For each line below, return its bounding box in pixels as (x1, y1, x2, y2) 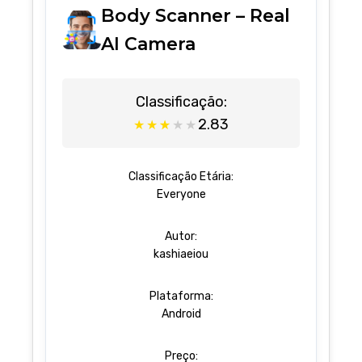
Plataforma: (149, 289, 213, 304)
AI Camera (101, 33, 196, 56)
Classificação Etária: (128, 170, 234, 184)
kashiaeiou (154, 247, 208, 262)
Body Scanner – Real (101, 5, 291, 27)
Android (161, 307, 201, 322)
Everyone (156, 187, 206, 202)
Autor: (165, 229, 197, 244)
